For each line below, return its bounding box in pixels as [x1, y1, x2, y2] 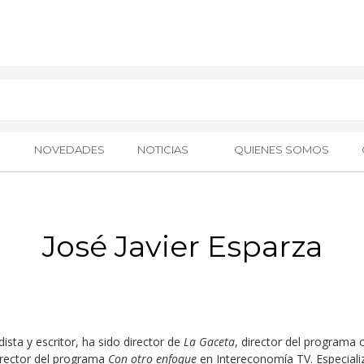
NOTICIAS [136, 143, 188, 156]
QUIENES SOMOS [234, 143, 330, 156]
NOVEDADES [33, 143, 105, 156]
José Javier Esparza [41, 228, 323, 264]
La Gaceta [183, 334, 235, 349]
